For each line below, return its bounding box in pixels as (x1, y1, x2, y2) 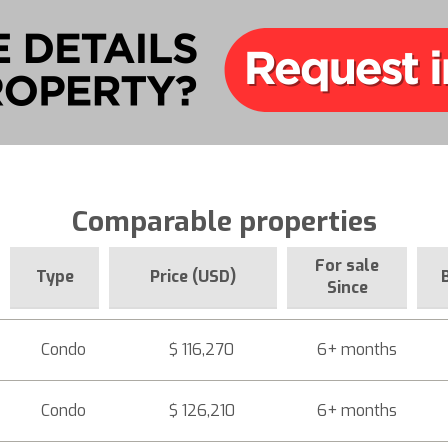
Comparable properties (71, 203, 377, 240)
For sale (315, 255, 379, 276)
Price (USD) (150, 266, 236, 287)
